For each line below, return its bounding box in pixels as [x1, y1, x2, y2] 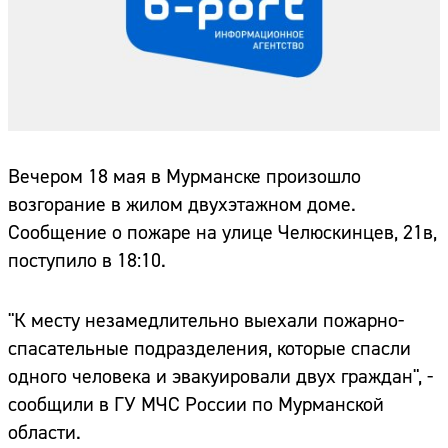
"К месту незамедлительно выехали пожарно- [8, 308, 404, 334]
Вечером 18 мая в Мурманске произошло [8, 164, 361, 190]
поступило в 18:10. [8, 248, 166, 274]
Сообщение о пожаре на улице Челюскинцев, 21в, [8, 220, 437, 246]
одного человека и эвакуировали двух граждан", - [8, 364, 433, 390]
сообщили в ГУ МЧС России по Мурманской [8, 392, 384, 418]
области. [8, 420, 81, 446]
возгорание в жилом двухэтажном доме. [8, 192, 356, 218]
